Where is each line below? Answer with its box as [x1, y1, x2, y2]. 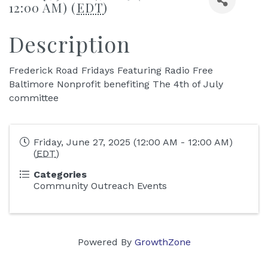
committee [9, 92, 59, 103]
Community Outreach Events [33, 180, 167, 191]
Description [9, 29, 130, 58]
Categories [33, 169, 87, 180]
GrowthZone [134, 236, 191, 248]
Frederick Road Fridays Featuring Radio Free [9, 65, 213, 76]
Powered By [77, 236, 135, 248]
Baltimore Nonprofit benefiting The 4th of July [9, 78, 223, 90]
